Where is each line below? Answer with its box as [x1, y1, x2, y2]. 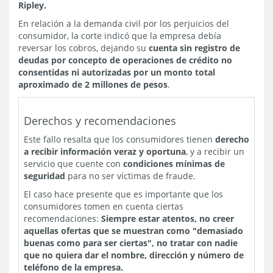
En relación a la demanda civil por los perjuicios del [18, 18, 229, 30]
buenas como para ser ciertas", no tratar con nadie [24, 237, 238, 249]
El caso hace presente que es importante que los [24, 188, 223, 200]
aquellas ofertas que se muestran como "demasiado [24, 225, 243, 237]
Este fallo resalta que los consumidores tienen [24, 133, 215, 146]
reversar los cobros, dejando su [18, 42, 149, 54]
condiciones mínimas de [123, 158, 225, 170]
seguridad [24, 170, 65, 182]
